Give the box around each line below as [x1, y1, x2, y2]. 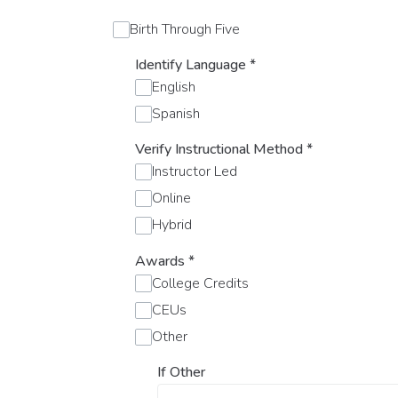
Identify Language [135, 55, 250, 76]
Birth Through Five [130, 20, 241, 39]
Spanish [152, 104, 201, 124]
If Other [157, 362, 205, 382]
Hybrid [152, 215, 193, 235]
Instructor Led [152, 162, 238, 182]
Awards [135, 251, 188, 271]
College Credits [152, 273, 250, 293]
